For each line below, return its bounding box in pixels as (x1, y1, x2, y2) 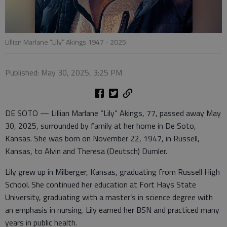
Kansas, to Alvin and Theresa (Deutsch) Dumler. (5, 145, 169, 157)
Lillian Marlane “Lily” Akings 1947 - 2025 (5, 36, 126, 48)
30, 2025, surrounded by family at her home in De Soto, (5, 120, 196, 132)
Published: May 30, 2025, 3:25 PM (5, 66, 122, 79)
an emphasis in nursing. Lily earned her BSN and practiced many (5, 204, 219, 216)
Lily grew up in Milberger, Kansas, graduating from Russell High (5, 166, 220, 178)
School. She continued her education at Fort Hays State (5, 178, 196, 191)
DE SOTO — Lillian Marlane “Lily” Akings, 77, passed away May (5, 107, 221, 119)
